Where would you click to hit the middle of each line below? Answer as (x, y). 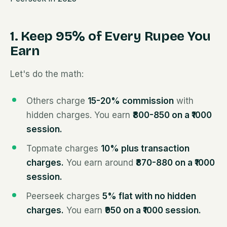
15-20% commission (131, 101)
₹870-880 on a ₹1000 (175, 163)
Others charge (57, 101)
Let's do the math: (47, 74)
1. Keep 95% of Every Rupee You (111, 36)
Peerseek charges (64, 196)
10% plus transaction (145, 148)
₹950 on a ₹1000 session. (153, 210)
